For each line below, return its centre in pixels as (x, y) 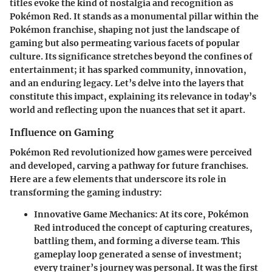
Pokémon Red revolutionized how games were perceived (131, 152)
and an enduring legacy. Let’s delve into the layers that (127, 83)
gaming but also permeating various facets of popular (125, 43)
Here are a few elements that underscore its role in (118, 179)
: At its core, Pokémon (202, 214)
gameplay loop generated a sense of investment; (138, 254)
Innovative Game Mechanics (94, 214)
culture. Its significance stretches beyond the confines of (131, 57)
